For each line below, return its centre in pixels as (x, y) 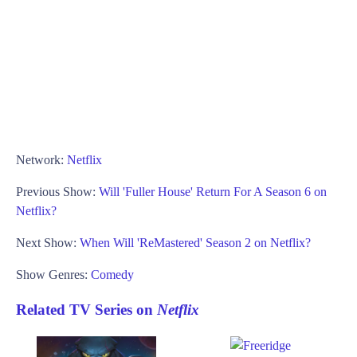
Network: (41, 159)
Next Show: (48, 242)
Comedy (112, 274)
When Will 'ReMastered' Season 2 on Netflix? (195, 242)
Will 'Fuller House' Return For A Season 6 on (213, 191)
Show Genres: (53, 274)
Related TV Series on (86, 310)
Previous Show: (57, 191)
